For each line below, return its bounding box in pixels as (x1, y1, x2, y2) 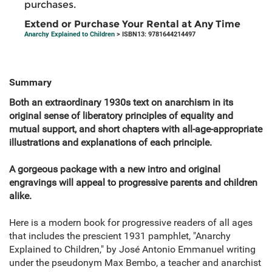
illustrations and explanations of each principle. (9, 137, 212, 149)
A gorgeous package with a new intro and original (9, 163, 220, 175)
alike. (9, 190, 32, 202)
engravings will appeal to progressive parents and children (9, 177, 257, 189)
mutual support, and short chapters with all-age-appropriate (9, 123, 262, 135)
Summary (9, 76, 52, 89)
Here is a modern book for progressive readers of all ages (9, 217, 253, 229)
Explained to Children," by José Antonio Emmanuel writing (9, 243, 256, 256)
